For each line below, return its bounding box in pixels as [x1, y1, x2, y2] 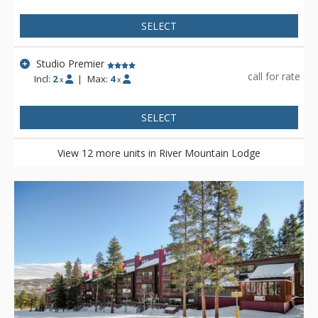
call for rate [248, 69, 300, 83]
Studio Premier [36, 57, 105, 71]
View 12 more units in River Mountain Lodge [57, 146, 261, 160]
